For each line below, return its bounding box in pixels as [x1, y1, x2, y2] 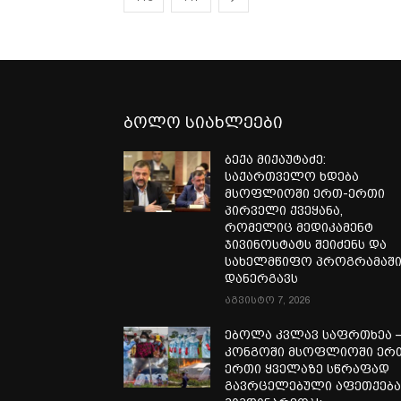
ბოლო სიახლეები [124, 112, 283, 132]
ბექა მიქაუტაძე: [225, 151, 327, 166]
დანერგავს [225, 270, 299, 286]
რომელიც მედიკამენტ [225, 219, 374, 235]
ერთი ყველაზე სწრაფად [225, 361, 390, 376]
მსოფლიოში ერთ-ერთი [225, 185, 386, 200]
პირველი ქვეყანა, [225, 202, 344, 218]
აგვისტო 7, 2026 [225, 294, 311, 306]
